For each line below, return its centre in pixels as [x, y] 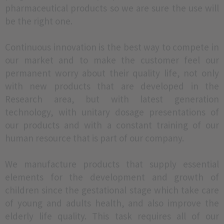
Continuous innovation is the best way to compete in [112, 47]
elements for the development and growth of [112, 177]
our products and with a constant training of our [112, 125]
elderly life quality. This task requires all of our [112, 216]
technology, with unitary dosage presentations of [112, 112]
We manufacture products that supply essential [112, 164]
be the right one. [39, 21]
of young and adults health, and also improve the [112, 203]
